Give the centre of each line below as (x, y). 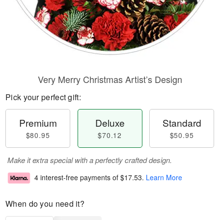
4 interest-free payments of (77, 178)
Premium (38, 123)
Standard (182, 123)
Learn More (164, 178)
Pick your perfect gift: (43, 97)
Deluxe (110, 123)
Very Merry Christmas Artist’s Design (110, 79)
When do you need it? (45, 204)
